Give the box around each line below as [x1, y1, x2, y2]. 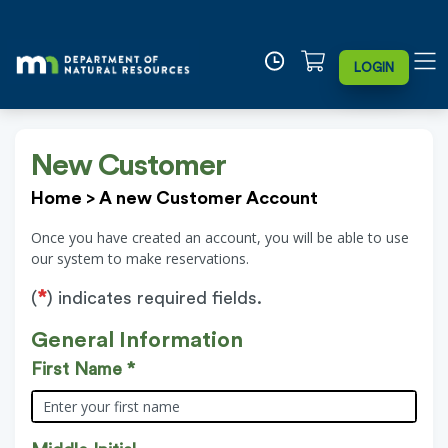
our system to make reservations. [31, 248, 249, 268]
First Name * [31, 359, 135, 378]
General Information [31, 328, 243, 351]
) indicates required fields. [47, 288, 262, 307]
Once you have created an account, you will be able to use [31, 227, 409, 247]
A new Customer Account [99, 188, 318, 207]
